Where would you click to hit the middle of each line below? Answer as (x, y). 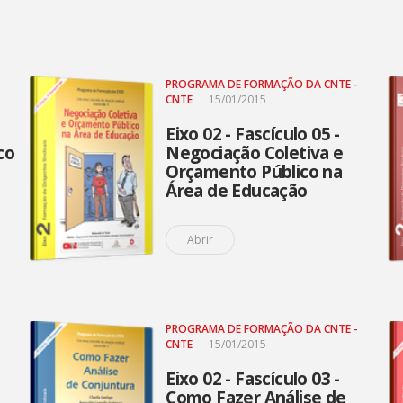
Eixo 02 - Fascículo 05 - (253, 134)
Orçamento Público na (254, 172)
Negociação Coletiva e (255, 153)
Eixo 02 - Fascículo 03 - (253, 379)
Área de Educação (237, 191)
